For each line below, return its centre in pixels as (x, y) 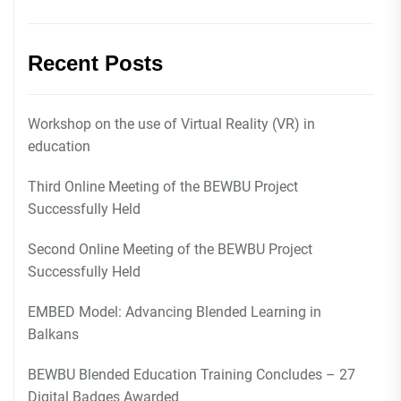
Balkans (53, 334)
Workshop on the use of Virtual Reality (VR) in (171, 124)
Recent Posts (95, 63)
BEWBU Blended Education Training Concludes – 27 (192, 375)
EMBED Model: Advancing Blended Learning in (175, 312)
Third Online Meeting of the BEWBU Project (163, 187)
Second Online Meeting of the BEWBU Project (170, 249)
